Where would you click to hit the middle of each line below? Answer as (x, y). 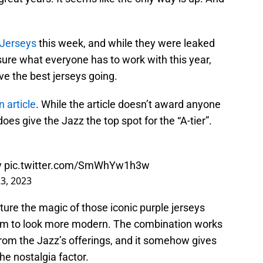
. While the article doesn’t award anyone (128, 104)
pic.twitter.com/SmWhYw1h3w (77, 166)
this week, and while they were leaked (126, 43)
